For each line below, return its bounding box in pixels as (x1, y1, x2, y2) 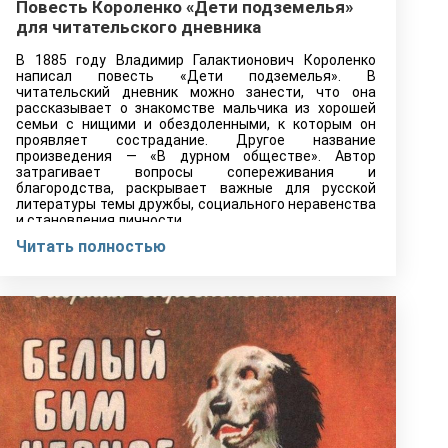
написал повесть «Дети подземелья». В (16, 68, 376, 84)
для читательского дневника (16, 17, 261, 37)
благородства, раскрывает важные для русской (16, 180, 376, 196)
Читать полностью (16, 237, 166, 256)
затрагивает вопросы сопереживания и (16, 164, 376, 180)
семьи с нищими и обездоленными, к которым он (16, 116, 376, 132)
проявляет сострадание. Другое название (16, 132, 376, 148)
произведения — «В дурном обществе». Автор (16, 148, 376, 164)
